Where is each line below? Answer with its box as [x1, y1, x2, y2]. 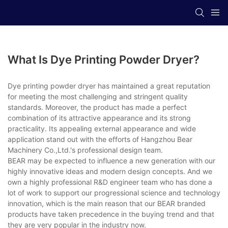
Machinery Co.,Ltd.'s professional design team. [8, 145, 163, 154]
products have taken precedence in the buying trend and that [8, 209, 214, 218]
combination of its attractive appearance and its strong [8, 113, 191, 122]
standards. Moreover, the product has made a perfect [8, 102, 187, 111]
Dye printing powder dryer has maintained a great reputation [8, 81, 210, 90]
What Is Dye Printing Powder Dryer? [8, 52, 199, 66]
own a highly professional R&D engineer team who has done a [8, 177, 212, 186]
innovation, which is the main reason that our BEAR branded [8, 198, 206, 208]
